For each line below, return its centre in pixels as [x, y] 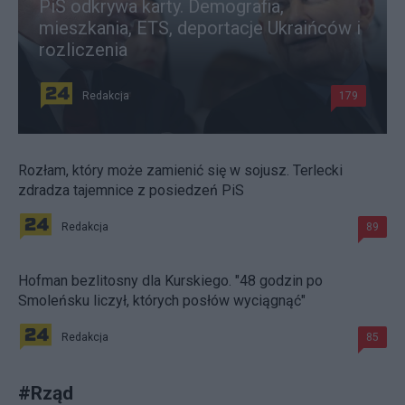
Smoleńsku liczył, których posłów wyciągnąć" [162, 300]
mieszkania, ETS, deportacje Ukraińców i [200, 28]
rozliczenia [83, 49]
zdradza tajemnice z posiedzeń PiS [131, 190]
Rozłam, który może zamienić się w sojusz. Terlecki [180, 170]
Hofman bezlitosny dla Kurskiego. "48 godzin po [170, 280]
